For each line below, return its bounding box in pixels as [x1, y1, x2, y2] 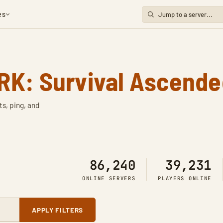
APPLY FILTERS [32, 206, 83, 214]
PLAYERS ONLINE [158, 175, 212, 182]
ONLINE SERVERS [82, 175, 136, 182]
